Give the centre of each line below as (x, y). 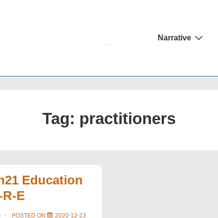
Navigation (166, 46)
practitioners (127, 118)
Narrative (174, 38)
